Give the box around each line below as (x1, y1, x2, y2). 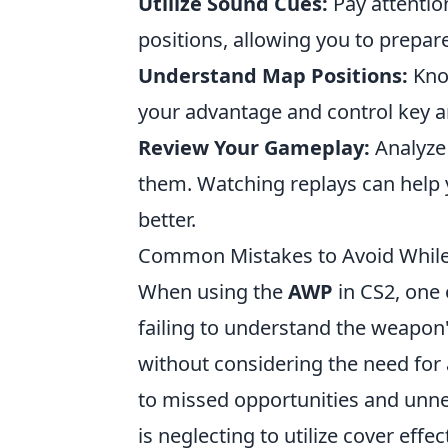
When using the (138, 278, 288, 305)
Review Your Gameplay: (138, 134, 370, 161)
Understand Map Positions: (138, 62, 408, 89)
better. (138, 206, 196, 233)
